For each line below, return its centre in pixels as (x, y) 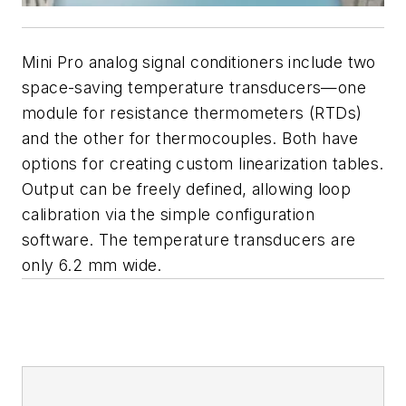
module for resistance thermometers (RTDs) (192, 112)
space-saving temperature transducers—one (194, 87)
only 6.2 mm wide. (95, 265)
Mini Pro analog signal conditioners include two (199, 62)
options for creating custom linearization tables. (203, 163)
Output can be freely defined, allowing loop (187, 188)
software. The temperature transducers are (189, 239)
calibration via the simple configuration (168, 214)
